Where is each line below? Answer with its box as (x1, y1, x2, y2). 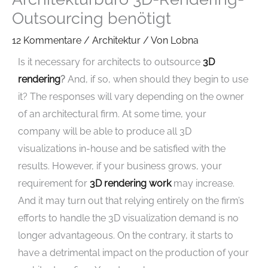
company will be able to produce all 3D (18, 125, 191, 137)
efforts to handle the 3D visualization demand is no (18, 212, 239, 224)
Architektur (92, 34, 141, 46)
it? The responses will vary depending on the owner (18, 90, 244, 102)
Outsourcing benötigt (12, 8, 171, 28)
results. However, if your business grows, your (18, 160, 222, 172)
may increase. (173, 177, 234, 189)
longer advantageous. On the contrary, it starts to (18, 229, 233, 241)
